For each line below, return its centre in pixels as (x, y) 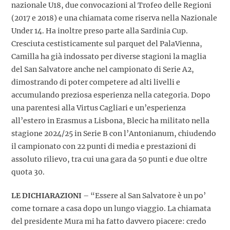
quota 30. (28, 172)
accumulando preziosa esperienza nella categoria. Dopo (111, 95)
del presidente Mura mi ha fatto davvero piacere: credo (109, 221)
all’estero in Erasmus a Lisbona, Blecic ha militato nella (110, 120)
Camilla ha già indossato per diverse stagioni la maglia (109, 56)
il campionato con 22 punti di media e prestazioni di (104, 146)
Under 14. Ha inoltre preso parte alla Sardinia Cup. (100, 31)
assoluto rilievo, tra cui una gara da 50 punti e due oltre (109, 159)
